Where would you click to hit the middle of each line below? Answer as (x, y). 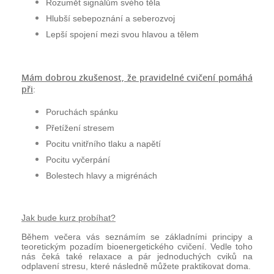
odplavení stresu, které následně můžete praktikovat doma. (136, 266)
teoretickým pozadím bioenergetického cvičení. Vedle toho (137, 247)
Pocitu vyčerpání (78, 160)
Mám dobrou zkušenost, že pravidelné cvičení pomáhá (137, 78)
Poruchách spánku (82, 112)
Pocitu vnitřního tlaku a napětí (103, 144)
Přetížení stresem (80, 128)
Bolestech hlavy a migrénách (102, 176)
